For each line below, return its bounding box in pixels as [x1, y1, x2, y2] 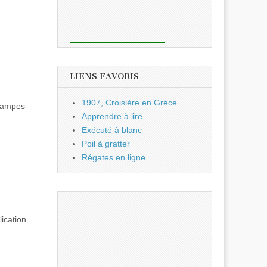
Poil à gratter [82, 139, 130, 149]
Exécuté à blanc [82, 125, 142, 135]
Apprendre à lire [82, 111, 142, 122]
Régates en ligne [82, 153, 145, 163]
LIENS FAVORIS [70, 72, 139, 82]
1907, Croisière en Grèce [82, 98, 177, 108]
